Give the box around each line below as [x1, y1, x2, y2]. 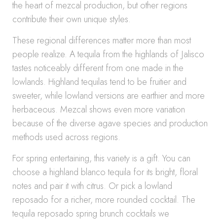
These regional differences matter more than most [12, 34, 191, 47]
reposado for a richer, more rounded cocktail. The [12, 193, 195, 206]
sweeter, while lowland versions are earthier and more [12, 89, 205, 102]
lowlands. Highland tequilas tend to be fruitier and [12, 75, 186, 88]
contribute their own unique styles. [12, 13, 131, 26]
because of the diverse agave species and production [12, 117, 208, 130]
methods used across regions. [12, 131, 120, 144]
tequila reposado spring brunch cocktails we [12, 207, 169, 220]
